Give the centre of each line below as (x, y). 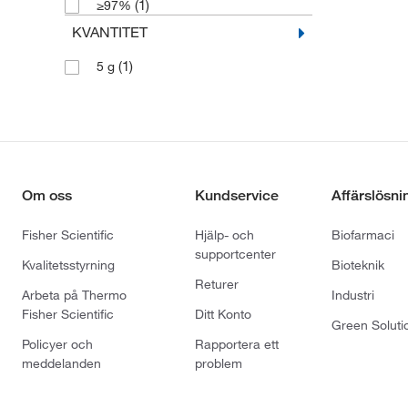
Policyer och (57, 345)
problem (219, 364)
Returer (217, 285)
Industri (353, 296)
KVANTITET (109, 32)
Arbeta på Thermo (74, 296)
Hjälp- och (225, 235)
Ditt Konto (224, 315)
